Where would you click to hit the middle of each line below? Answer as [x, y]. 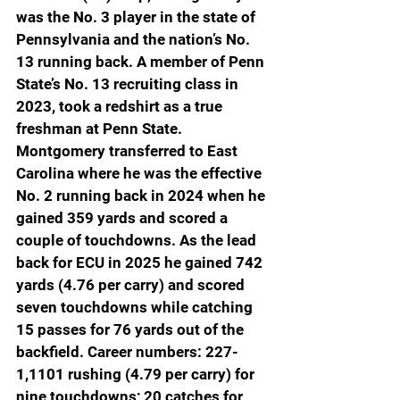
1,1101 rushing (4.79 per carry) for [137, 374]
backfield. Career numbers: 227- [127, 351]
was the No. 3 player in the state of [137, 17]
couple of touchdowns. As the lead [138, 240]
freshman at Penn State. [101, 128]
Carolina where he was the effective [141, 173]
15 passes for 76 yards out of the [132, 329]
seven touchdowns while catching [136, 307]
